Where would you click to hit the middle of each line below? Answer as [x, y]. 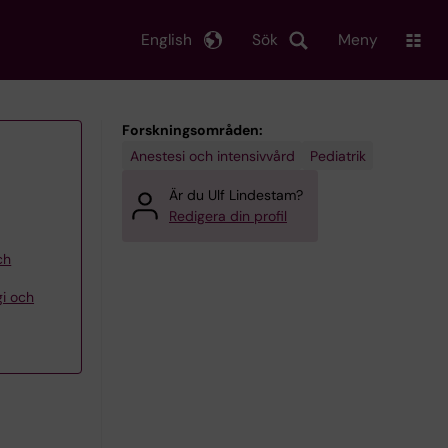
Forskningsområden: [192, 130]
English [166, 39]
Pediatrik [337, 155]
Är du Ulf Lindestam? [236, 195]
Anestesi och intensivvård [212, 155]
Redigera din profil [228, 216]
